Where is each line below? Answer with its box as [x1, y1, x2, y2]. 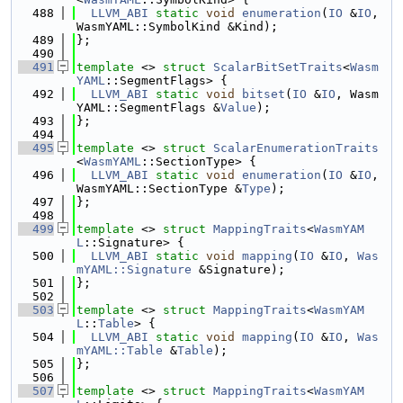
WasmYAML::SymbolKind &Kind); [76, 20, 278, 33]
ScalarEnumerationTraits [213, 141, 379, 155]
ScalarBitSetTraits [213, 60, 343, 74]
